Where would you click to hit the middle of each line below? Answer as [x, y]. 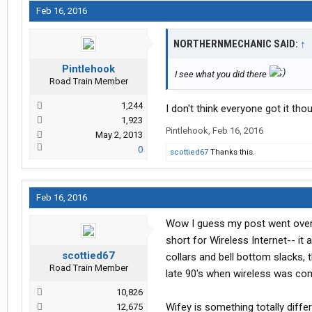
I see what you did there [222, 75]
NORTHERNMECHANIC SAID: [237, 44]
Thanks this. [232, 153]
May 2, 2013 [119, 135]
